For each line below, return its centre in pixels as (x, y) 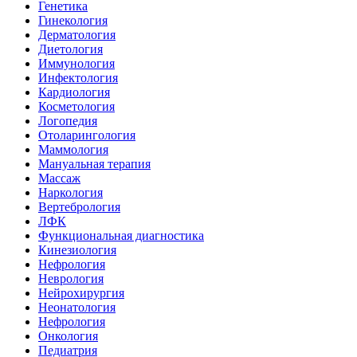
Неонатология (77, 308)
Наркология (71, 193)
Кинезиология (77, 250)
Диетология (71, 49)
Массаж (59, 178)
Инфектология (78, 78)
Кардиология (74, 92)
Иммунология (76, 64)
